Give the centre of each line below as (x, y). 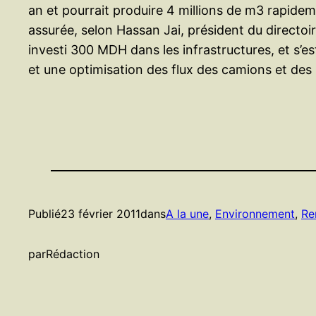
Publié (44, 214)
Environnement (255, 214)
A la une (187, 214)
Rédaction (73, 254)
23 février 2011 (101, 214)
